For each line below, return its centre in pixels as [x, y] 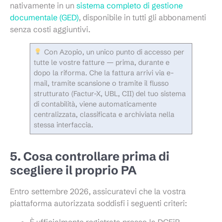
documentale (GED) [44, 17]
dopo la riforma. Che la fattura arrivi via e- [104, 73]
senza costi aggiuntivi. [50, 29]
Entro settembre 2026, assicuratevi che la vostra [98, 191]
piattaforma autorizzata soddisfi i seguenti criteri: [98, 203]
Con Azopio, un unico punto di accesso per [113, 52]
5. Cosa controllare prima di [90, 156]
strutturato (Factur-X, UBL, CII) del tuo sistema [110, 93]
